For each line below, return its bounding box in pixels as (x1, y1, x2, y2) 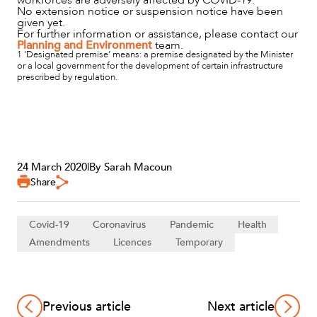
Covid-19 (28, 217, 69, 231)
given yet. (17, 14, 65, 30)
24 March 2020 (17, 159, 87, 174)
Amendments (28, 235, 90, 249)
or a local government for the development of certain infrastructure (17, 59, 283, 72)
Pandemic (169, 217, 214, 231)
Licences (113, 235, 152, 249)
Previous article (42, 297, 131, 316)
